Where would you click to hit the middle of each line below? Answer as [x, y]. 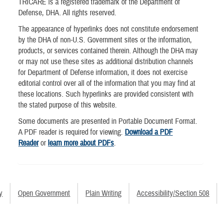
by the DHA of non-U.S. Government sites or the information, [105, 40]
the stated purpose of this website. [68, 105]
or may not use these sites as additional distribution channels [106, 62]
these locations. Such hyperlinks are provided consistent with [106, 94]
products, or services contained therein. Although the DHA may [108, 51]
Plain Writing [104, 193]
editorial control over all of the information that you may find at [107, 84]
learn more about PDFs [81, 143]
